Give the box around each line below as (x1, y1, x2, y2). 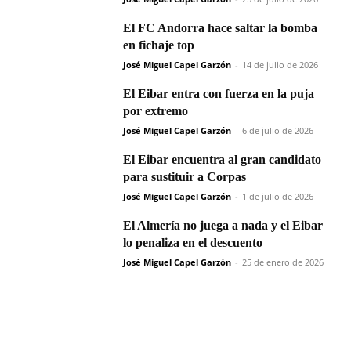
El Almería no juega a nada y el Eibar (123, 219, 323, 233)
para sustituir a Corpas (123, 170, 246, 184)
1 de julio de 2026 (242, 190, 313, 203)
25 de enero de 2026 (242, 256, 324, 269)
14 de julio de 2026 (242, 59, 318, 71)
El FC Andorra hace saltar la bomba (123, 21, 317, 35)
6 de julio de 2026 (242, 125, 313, 137)
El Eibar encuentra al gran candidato (123, 153, 321, 167)
